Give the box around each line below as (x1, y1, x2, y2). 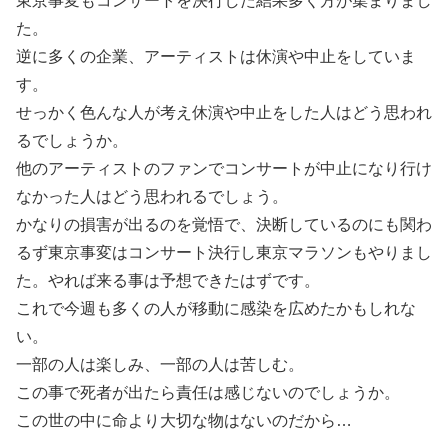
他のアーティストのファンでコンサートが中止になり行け (16, 160, 432, 178)
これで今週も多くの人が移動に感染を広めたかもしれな (16, 300, 416, 318)
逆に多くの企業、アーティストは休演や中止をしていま (16, 48, 416, 66)
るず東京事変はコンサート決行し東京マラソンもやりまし (16, 244, 432, 262)
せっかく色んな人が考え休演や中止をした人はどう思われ (16, 104, 432, 122)
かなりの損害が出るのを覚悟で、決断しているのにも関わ (16, 216, 432, 234)
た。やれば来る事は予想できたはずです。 (16, 272, 320, 290)
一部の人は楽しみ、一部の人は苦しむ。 (16, 356, 304, 374)
